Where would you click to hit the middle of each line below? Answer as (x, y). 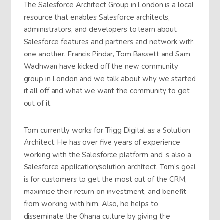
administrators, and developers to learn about (100, 30)
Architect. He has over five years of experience (102, 142)
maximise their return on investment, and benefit (105, 191)
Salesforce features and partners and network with (109, 42)
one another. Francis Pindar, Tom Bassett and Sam (107, 54)
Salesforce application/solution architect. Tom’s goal (110, 167)
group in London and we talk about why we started (110, 79)
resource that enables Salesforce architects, (97, 17)
